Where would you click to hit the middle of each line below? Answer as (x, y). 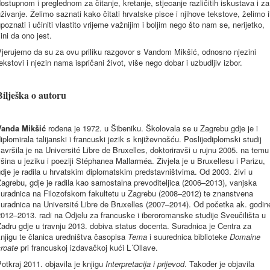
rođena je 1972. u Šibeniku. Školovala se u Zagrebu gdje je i (153, 128)
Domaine (245, 237)
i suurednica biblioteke (188, 237)
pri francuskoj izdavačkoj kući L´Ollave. (88, 247)
